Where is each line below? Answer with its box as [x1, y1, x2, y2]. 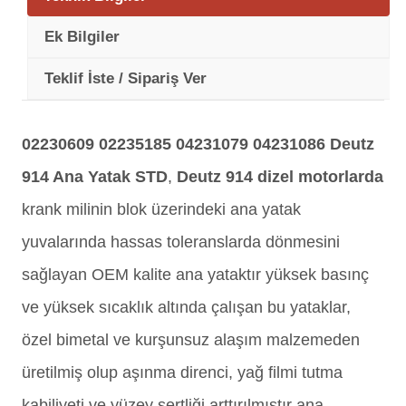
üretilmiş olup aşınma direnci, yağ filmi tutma [22, 363, 343, 382]
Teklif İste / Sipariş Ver [44, 70, 207, 87]
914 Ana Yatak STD [22, 168, 168, 186]
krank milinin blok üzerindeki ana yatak [22, 200, 301, 218]
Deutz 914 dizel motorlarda [177, 168, 383, 186]
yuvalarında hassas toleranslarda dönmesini [22, 233, 340, 251]
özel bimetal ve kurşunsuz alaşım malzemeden [22, 331, 360, 349]
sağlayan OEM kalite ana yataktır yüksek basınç [22, 266, 369, 284]
